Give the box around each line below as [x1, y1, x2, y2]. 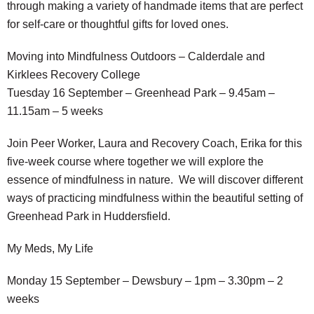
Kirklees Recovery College [7, 69, 140, 81]
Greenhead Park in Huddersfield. [7, 210, 170, 222]
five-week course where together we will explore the [7, 156, 264, 168]
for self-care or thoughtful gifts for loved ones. [7, 18, 228, 30]
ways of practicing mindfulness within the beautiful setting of [7, 192, 303, 204]
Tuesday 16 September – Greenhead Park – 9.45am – [7, 87, 275, 99]
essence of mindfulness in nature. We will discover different [7, 174, 303, 186]
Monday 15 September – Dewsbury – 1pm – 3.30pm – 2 [7, 275, 283, 287]
